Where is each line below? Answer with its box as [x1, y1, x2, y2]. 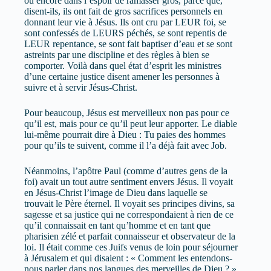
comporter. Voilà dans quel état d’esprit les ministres [24, 60, 221, 71]
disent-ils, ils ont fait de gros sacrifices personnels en [24, 5, 223, 16]
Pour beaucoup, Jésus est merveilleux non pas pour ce [24, 107, 229, 118]
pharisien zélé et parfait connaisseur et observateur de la [24, 230, 235, 241]
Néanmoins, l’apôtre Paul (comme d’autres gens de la [24, 165, 227, 176]
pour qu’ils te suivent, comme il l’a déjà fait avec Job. [24, 140, 227, 151]
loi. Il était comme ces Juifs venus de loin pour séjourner [24, 241, 238, 252]
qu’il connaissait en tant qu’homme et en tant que [24, 220, 211, 230]
